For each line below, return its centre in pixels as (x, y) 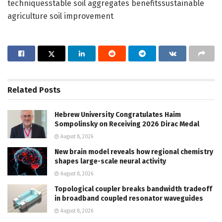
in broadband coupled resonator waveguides (129, 198)
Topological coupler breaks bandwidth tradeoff (133, 189)
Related (22, 90)
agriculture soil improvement (60, 16)
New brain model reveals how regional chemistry (134, 152)
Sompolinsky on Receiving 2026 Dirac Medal (127, 124)
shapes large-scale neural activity (110, 161)
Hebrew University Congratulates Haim (118, 114)
